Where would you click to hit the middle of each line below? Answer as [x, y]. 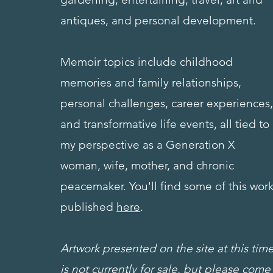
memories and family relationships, [153, 82]
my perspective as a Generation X [148, 144]
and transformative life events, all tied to [165, 124]
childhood [207, 62]
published [89, 207]
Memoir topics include [120, 62]
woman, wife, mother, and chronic [147, 165]
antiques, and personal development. [160, 20]
